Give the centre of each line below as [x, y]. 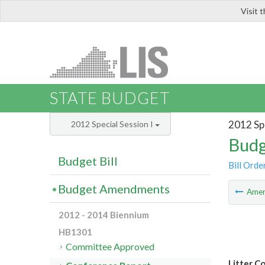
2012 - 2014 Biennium [104, 215]
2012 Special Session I [113, 124]
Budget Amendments [114, 189]
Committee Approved [110, 247]
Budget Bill [88, 161]
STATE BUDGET [110, 98]
